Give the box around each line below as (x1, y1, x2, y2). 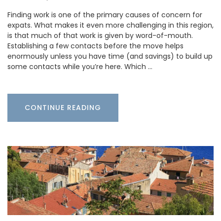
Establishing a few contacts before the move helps (7, 41, 184, 51)
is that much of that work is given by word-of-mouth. (7, 31, 193, 41)
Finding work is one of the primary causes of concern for (7, 10, 202, 20)
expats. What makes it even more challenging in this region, (7, 20, 214, 31)
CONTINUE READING (25, 103, 101, 113)
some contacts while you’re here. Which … (7, 62, 152, 72)
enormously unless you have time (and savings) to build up (7, 51, 213, 62)
